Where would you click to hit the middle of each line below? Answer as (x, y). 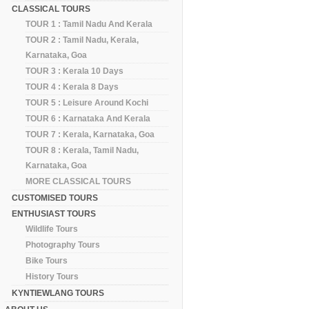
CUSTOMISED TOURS (55, 198)
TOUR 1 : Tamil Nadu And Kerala (89, 24)
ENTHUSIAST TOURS (54, 213)
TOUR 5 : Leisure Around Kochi (87, 102)
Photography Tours (63, 245)
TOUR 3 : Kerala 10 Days (75, 71)
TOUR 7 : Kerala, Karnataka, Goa (90, 134)
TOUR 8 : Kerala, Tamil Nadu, (82, 150)
